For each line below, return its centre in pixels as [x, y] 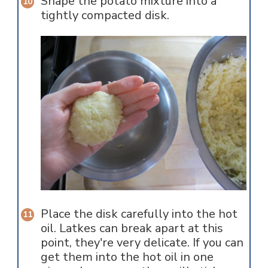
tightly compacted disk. [105, 16]
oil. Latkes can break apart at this [132, 229]
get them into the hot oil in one [127, 257]
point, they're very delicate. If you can [142, 243]
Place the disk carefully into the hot [139, 214]
